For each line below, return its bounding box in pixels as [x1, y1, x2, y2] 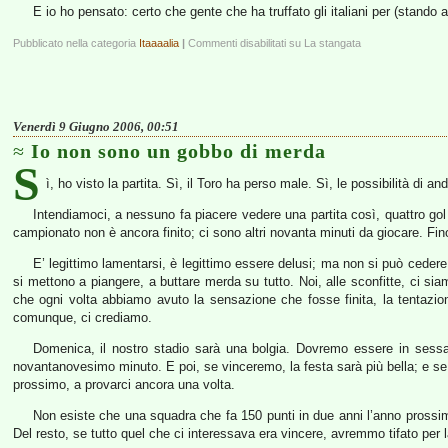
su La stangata [286, 37, 361, 49]
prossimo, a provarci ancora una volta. [13, 377, 235, 392]
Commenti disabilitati [188, 37, 286, 49]
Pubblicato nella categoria [13, 37, 139, 49]
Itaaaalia [139, 37, 179, 49]
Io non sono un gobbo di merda [31, 140, 326, 162]
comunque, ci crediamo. [13, 310, 152, 325]
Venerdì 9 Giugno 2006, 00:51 [13, 119, 179, 134]
